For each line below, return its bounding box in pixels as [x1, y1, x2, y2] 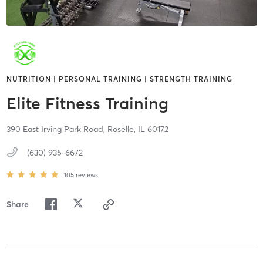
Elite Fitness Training [6, 93, 168, 114]
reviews [75, 170, 98, 179]
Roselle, [107, 124, 138, 135]
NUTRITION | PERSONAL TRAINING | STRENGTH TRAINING [6, 75, 232, 84]
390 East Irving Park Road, [6, 124, 107, 135]
